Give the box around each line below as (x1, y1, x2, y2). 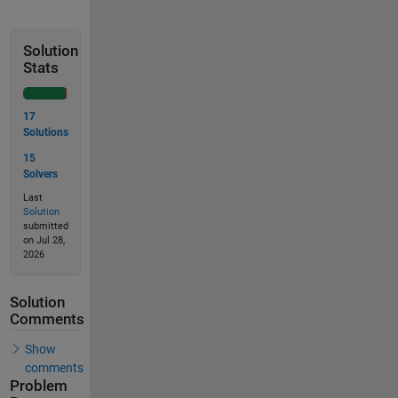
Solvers (22, 167, 58, 180)
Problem (9, 377, 68, 394)
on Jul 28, (22, 235, 65, 246)
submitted (22, 220, 68, 232)
